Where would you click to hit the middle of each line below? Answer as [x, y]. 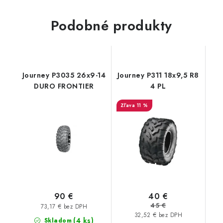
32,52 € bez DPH [158, 215]
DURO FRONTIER [64, 86]
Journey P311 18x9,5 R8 [158, 75]
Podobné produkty [111, 26]
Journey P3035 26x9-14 [64, 75]
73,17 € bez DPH [64, 206]
